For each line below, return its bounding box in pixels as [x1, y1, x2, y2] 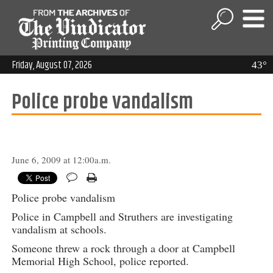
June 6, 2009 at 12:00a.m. [11, 154, 111, 166]
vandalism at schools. [11, 222, 107, 237]
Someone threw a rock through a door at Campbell [11, 241, 235, 256]
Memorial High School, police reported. [11, 253, 189, 269]
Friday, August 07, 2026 [12, 57, 92, 73]
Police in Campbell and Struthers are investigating [11, 209, 233, 224]
